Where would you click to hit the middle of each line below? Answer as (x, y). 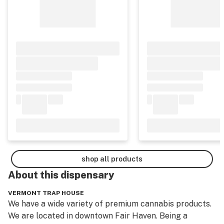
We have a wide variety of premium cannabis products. (110, 204)
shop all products (112, 159)
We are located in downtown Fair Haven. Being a (98, 216)
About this (33, 175)
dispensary (87, 175)
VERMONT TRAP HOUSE (46, 193)
